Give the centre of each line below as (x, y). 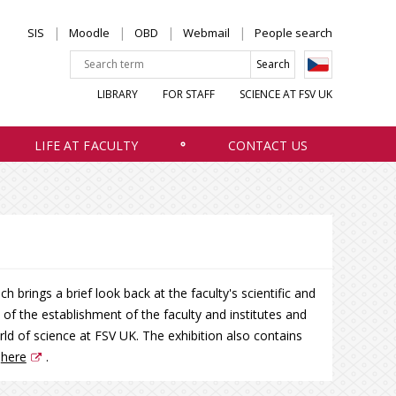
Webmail (206, 33)
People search (293, 33)
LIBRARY (118, 94)
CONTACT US (267, 145)
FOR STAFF (189, 94)
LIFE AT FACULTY (87, 145)
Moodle (89, 33)
